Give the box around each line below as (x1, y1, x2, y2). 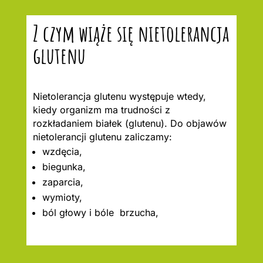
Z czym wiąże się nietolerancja (32, 18, 229, 47)
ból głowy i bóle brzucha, (42, 206, 159, 218)
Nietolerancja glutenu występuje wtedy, (32, 90, 206, 102)
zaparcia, (42, 176, 83, 188)
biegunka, (42, 160, 86, 173)
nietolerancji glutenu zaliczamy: (32, 130, 172, 143)
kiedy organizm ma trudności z (32, 103, 170, 116)
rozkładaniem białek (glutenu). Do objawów (32, 117, 227, 129)
